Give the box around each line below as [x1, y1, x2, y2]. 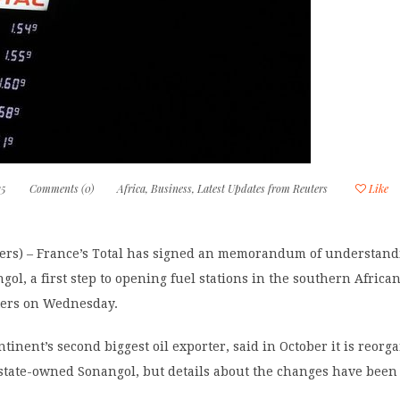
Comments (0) [29, 180, 95, 196]
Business [151, 180, 193, 196]
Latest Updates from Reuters [197, 180, 329, 196]
